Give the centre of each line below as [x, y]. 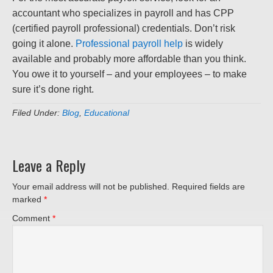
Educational [107, 113]
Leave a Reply [49, 165]
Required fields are [208, 187]
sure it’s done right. [53, 90]
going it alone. [44, 44]
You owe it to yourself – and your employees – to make [129, 74]
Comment [32, 218]
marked [28, 200]
